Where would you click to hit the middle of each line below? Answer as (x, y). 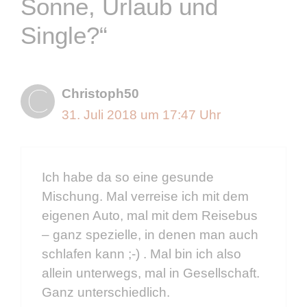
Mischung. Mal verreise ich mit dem (145, 196)
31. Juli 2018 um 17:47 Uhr (141, 115)
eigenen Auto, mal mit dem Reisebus (150, 215)
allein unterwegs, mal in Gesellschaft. (151, 273)
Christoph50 (100, 94)
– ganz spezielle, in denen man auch (150, 234)
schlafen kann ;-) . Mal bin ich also (142, 254)
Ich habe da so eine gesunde (128, 177)
